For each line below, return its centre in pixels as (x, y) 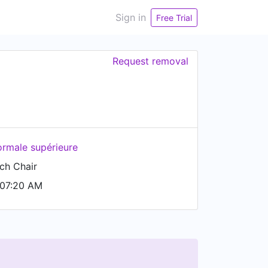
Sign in (131, 17)
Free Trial (174, 17)
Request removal (150, 61)
